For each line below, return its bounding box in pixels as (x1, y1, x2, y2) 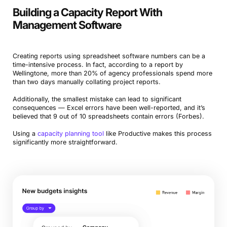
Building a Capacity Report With (12, 6, 162, 19)
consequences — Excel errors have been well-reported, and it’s (12, 104, 205, 112)
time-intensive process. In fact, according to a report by (12, 61, 183, 69)
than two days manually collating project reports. (12, 78, 161, 86)
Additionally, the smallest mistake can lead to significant (12, 95, 181, 103)
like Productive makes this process (103, 130, 212, 138)
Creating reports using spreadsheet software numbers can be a (12, 52, 205, 60)
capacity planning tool (37, 130, 104, 138)
